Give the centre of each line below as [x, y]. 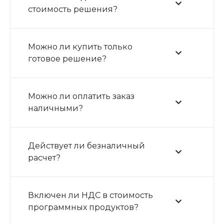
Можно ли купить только [80, 47]
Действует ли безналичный [86, 146]
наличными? [55, 108]
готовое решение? [67, 59]
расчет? [44, 158]
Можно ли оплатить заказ [81, 96]
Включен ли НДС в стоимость [90, 195]
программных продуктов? [83, 207]
